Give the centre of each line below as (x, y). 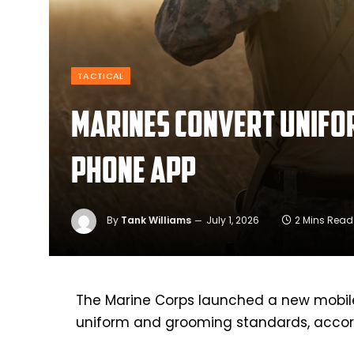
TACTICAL (101, 75)
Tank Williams (156, 220)
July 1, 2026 (233, 220)
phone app (134, 169)
